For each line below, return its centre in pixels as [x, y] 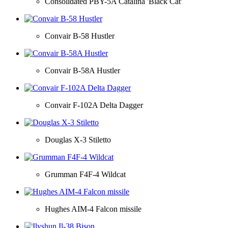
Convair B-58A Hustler [82, 70]
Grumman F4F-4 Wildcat [85, 174]
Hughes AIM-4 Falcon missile [93, 209]
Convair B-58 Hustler [80, 36]
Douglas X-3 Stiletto [78, 139]
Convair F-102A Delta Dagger [94, 105]
